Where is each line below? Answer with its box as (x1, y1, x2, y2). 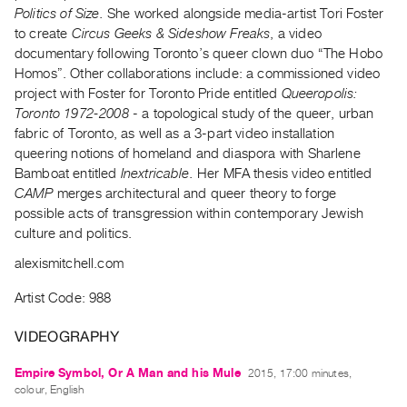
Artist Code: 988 (15, 291, 112, 306)
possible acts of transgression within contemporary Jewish (15, 206, 364, 222)
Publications (31, 21, 104, 36)
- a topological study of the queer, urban (132, 106, 374, 122)
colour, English (15, 383, 84, 397)
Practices (31, 388, 84, 403)
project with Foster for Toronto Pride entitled (15, 86, 282, 102)
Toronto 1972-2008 (15, 106, 133, 122)
